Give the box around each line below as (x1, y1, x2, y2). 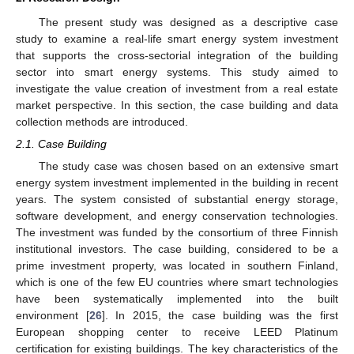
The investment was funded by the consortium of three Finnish (16, 226, 338, 239)
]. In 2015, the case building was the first (101, 309, 339, 322)
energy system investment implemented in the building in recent (16, 176, 338, 190)
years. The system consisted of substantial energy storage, (16, 193, 338, 206)
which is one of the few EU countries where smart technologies (16, 276, 338, 289)
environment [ (16, 309, 89, 322)
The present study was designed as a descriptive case (38, 15, 338, 28)
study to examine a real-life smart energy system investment (16, 32, 338, 45)
